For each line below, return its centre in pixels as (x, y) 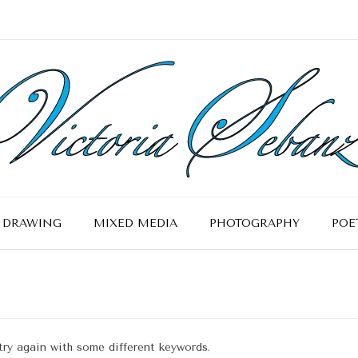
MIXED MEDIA (135, 223)
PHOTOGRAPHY (254, 223)
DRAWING (32, 223)
